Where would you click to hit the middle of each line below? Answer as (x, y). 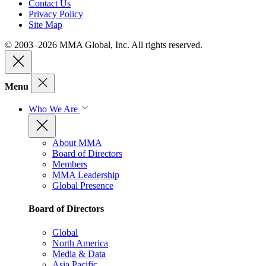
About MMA (77, 142)
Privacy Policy (56, 14)
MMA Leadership (86, 175)
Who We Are (54, 109)
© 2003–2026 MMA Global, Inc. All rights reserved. (104, 45)
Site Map (45, 24)
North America (80, 243)
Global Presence (83, 185)
